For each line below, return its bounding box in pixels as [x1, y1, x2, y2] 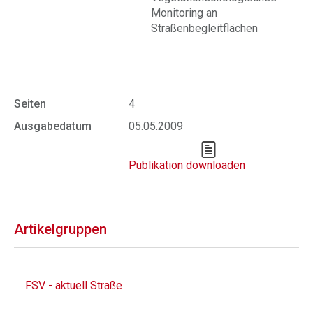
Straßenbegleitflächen [151, 22, 258, 35]
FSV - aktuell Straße [25, 279, 122, 292]
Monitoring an [151, 6, 217, 20]
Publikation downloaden [129, 159, 245, 172]
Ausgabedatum [14, 119, 92, 133]
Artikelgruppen [14, 221, 107, 238]
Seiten [14, 97, 46, 110]
